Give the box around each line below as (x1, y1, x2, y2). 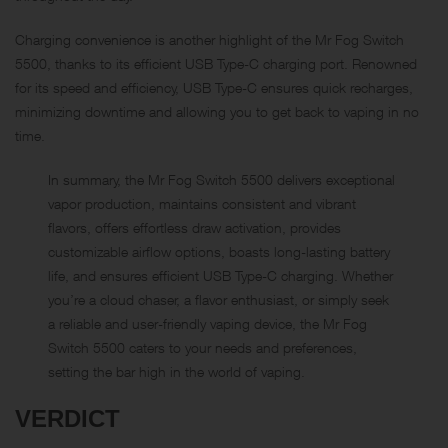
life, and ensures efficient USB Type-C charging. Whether (48, 266, 394, 284)
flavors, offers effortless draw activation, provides (48, 218, 342, 236)
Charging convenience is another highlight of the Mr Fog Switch (15, 30, 404, 48)
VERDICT (15, 404, 120, 432)
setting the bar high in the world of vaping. (48, 362, 306, 380)
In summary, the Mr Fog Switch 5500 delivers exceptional (48, 170, 396, 188)
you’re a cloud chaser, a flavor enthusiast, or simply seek (48, 290, 390, 308)
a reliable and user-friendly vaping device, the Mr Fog (48, 314, 368, 332)
